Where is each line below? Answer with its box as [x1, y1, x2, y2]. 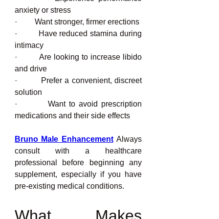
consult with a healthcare [15, 147, 142, 155]
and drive [15, 65, 47, 73]
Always [113, 135, 142, 143]
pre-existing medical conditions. [15, 182, 124, 190]
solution [15, 88, 42, 96]
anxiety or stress [15, 6, 71, 14]
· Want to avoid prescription [15, 100, 142, 108]
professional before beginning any [15, 158, 142, 167]
